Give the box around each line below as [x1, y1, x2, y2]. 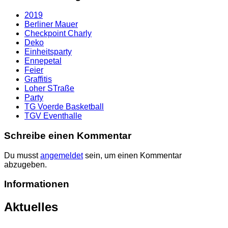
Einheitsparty [24, 47, 72, 56]
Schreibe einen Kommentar [4, 130, 131, 141]
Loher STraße [24, 84, 74, 93]
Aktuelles [4, 200, 58, 214]
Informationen [4, 179, 69, 190]
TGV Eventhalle [24, 111, 82, 121]
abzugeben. [4, 160, 47, 169]
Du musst [4, 151, 40, 160]
